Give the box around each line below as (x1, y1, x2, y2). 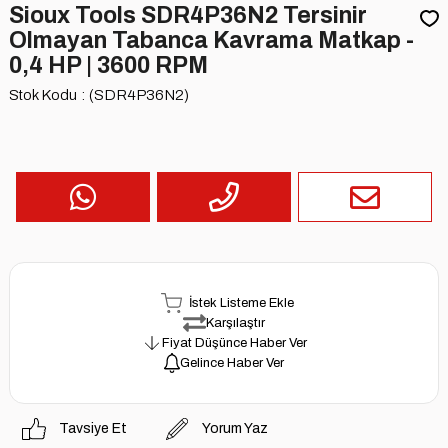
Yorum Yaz (202, 421, 269, 437)
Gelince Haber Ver (179, 355, 284, 370)
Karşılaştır (205, 315, 265, 330)
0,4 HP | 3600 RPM (8, 52, 208, 78)
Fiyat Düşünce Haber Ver (161, 335, 307, 350)
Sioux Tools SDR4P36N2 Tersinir (8, 2, 367, 28)
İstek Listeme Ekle (188, 295, 294, 310)
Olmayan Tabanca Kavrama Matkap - (8, 27, 414, 53)
